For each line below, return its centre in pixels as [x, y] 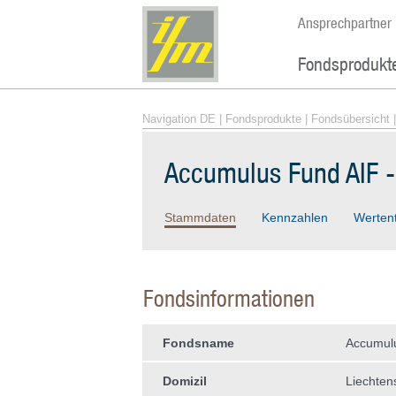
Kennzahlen [294, 217]
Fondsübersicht [350, 119]
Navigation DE [179, 119]
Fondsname [198, 343]
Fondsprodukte [263, 119]
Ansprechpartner [344, 23]
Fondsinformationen [228, 298]
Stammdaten [200, 217]
